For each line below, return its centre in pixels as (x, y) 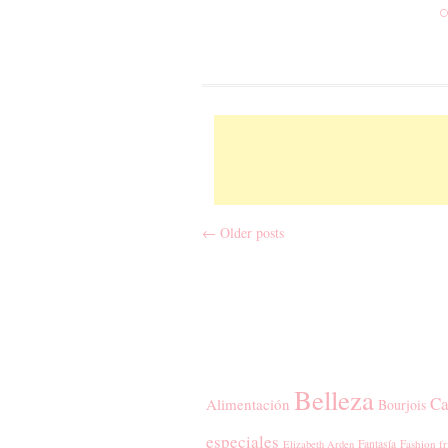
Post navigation (304, 263)
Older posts (250, 232)
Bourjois (402, 404)
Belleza (334, 399)
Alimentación (248, 403)
